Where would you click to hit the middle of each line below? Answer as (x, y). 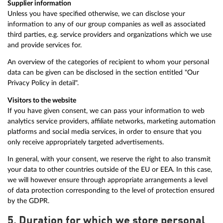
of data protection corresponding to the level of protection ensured (111, 191)
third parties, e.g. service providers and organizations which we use (110, 34)
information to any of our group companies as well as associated (107, 24)
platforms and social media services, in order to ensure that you (105, 131)
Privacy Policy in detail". (43, 83)
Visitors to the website (42, 100)
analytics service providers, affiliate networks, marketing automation (111, 121)
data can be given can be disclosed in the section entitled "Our (103, 73)
